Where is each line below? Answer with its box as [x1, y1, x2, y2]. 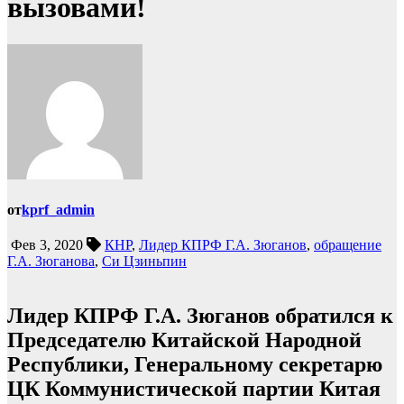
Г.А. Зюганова [7, 253, 95, 270]
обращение [314, 237, 381, 253]
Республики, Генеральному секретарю [7, 353, 382, 377]
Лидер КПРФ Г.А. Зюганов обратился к [7, 304, 393, 328]
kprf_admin [22, 202, 95, 218]
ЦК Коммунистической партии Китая [7, 377, 381, 401]
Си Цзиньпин [102, 253, 187, 270]
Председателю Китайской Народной [7, 328, 362, 353]
